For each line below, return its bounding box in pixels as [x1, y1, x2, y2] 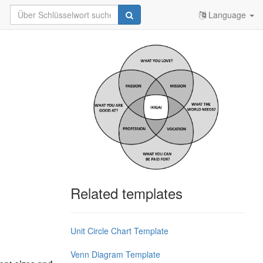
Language [206, 9, 248, 21]
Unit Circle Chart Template [70, 225, 168, 237]
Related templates [70, 183, 183, 204]
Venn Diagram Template [70, 248, 160, 261]
